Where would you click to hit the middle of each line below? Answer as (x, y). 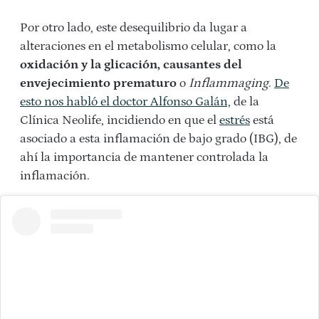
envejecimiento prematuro (98, 84)
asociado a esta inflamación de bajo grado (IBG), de (158, 139)
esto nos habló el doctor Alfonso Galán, (125, 102)
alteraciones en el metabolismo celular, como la (148, 47)
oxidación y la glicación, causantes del (131, 65)
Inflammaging (229, 84)
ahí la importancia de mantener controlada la (144, 158)
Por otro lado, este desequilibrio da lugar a (134, 28)
